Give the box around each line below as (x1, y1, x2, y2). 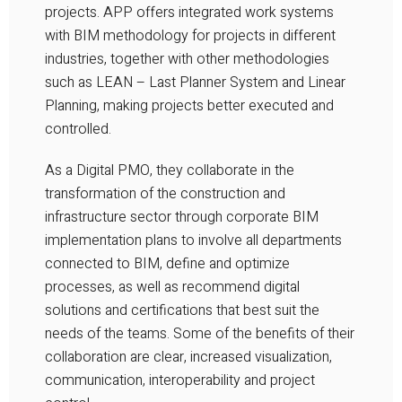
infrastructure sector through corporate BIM (45, 205, 319, 228)
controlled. (45, 118, 111, 140)
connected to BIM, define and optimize (45, 252, 290, 275)
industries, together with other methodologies (45, 48, 329, 70)
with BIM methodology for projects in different (45, 24, 336, 47)
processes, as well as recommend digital (45, 275, 300, 298)
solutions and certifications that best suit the (45, 299, 319, 321)
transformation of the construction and (45, 182, 285, 205)
